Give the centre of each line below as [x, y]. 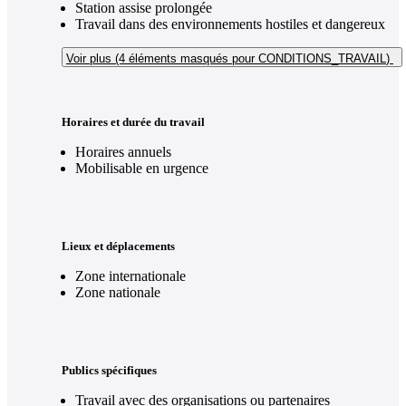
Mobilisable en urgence [142, 169]
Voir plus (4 [96, 59]
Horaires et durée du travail [133, 122]
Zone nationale [118, 293]
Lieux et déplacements [118, 246]
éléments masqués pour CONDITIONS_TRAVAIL [256, 59]
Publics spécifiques [109, 371]
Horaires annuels [123, 152]
